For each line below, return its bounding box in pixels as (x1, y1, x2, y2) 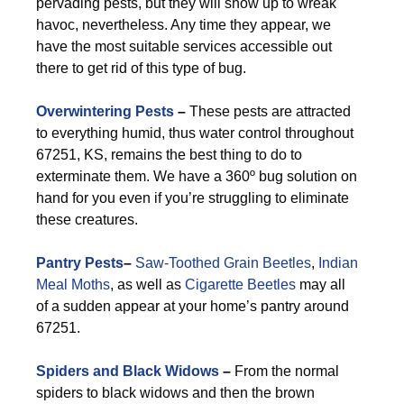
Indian (318, 255, 358, 271)
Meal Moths (36, 277, 110, 292)
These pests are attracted (186, 104, 351, 119)
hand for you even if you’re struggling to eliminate (36, 190, 349, 206)
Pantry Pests (36, 255, 124, 271)
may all (296, 277, 345, 292)
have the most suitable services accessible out (36, 39, 332, 54)
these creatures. (36, 212, 138, 227)
